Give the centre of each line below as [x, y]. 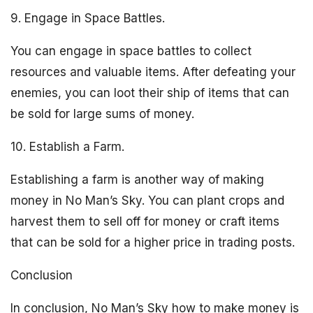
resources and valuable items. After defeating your [153, 72]
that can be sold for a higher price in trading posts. [153, 242]
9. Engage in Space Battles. [88, 18]
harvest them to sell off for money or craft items [145, 221]
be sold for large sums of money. [102, 114]
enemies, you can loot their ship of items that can [150, 93]
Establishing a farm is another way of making [137, 180]
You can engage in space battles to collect [131, 51]
